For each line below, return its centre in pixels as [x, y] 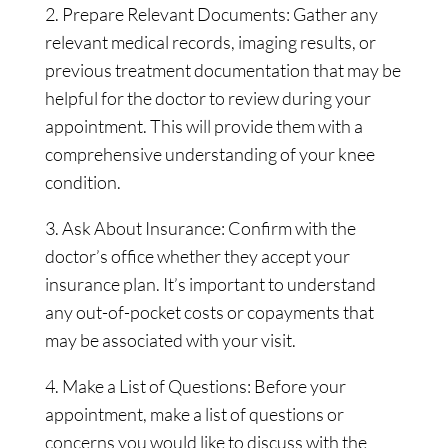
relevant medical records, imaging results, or [210, 42]
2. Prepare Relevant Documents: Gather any [211, 14]
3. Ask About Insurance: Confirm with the [200, 228]
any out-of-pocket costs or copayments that [209, 312]
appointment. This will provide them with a [203, 126]
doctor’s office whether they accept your [197, 256]
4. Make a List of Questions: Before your [195, 386]
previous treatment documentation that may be [222, 70]
